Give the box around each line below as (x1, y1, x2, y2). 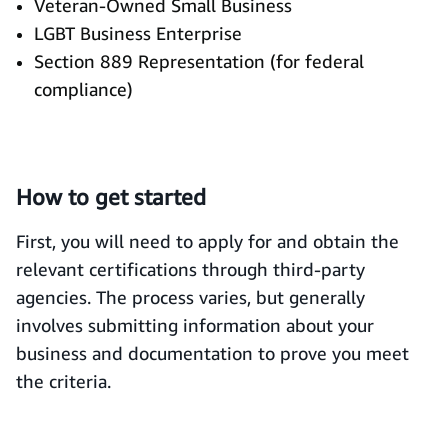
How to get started (16, 184, 206, 210)
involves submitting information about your (16, 314, 374, 336)
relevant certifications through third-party (16, 258, 365, 280)
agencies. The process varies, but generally (16, 286, 365, 308)
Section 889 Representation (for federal (34, 50, 364, 72)
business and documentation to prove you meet (16, 342, 409, 364)
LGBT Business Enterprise (34, 22, 242, 44)
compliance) (34, 78, 133, 100)
